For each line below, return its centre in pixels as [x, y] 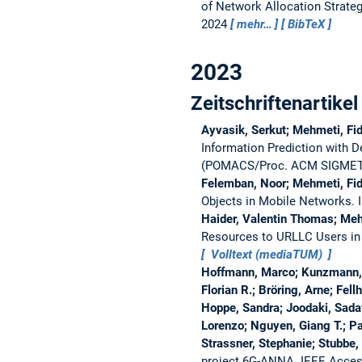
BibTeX [307, 24]
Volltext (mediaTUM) [266, 254]
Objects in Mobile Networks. [279, 201]
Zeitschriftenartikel [274, 103]
